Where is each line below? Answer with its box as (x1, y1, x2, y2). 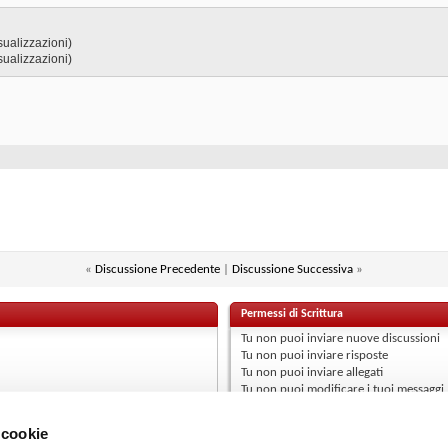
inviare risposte (304, 348, 389, 362)
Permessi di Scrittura (241, 307, 344, 320)
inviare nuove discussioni (304, 331, 441, 345)
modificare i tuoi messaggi (304, 382, 445, 396)
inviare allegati (304, 365, 384, 379)
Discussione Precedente (95, 262, 220, 276)
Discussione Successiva (232, 262, 353, 276)
